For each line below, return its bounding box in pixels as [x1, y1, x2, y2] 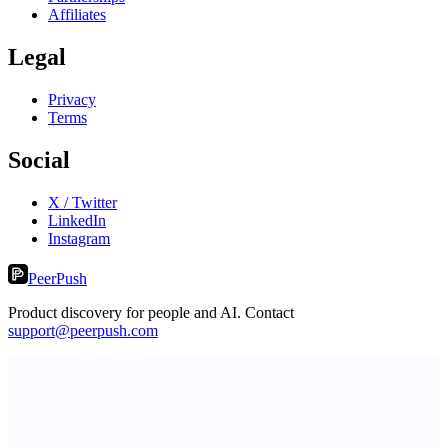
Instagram [48, 230, 110, 247]
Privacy [48, 91, 96, 109]
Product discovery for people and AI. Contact [8, 304, 294, 321]
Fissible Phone [8, 420, 100, 437]
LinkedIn [48, 212, 106, 229]
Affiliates [48, 6, 106, 24]
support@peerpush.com [8, 322, 158, 339]
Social [8, 147, 70, 174]
